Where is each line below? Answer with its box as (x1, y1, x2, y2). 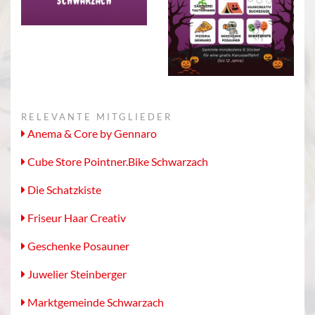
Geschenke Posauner (25, 239, 129, 253)
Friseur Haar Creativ (25, 211, 126, 225)
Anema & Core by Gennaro (25, 127, 157, 141)
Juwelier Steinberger (25, 267, 127, 281)
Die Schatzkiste (25, 183, 101, 197)
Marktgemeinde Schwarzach (25, 295, 164, 309)
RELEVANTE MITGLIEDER (21, 111, 172, 123)
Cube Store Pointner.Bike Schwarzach (25, 155, 208, 169)
